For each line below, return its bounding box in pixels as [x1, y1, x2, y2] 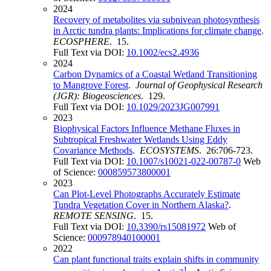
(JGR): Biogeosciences [53, 90, 141, 101]
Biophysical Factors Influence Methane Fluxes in [53, 123, 240, 134]
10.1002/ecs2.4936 [126, 47, 199, 57]
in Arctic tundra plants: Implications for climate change [53, 25, 261, 36]
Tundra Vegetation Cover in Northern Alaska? [53, 199, 229, 210]
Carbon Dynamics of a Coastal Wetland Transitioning [53, 68, 257, 79]
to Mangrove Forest [53, 79, 128, 90]
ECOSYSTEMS [140, 145, 199, 155]
